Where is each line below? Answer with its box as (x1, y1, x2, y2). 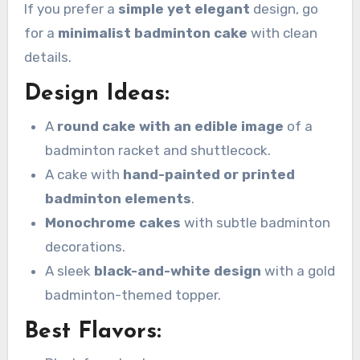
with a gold (260, 262, 335, 279)
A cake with (44, 166, 123, 182)
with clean (247, 25, 317, 41)
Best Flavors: (23, 320, 162, 343)
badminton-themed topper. (44, 286, 221, 303)
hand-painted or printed (122, 166, 295, 182)
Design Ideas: (23, 83, 170, 105)
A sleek (44, 262, 94, 279)
